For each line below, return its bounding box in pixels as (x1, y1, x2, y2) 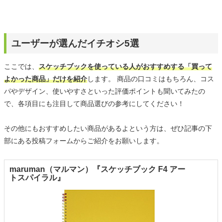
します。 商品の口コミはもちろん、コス (87, 75, 214, 83)
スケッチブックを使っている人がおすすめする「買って (39, 62, 212, 71)
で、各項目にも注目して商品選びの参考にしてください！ (4, 100, 184, 108)
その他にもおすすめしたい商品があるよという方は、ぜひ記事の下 (4, 124, 212, 133)
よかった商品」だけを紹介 (4, 75, 87, 83)
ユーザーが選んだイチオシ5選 (11, 38, 139, 49)
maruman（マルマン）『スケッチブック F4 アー (9, 165, 185, 174)
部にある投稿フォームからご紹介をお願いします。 (4, 137, 164, 145)
